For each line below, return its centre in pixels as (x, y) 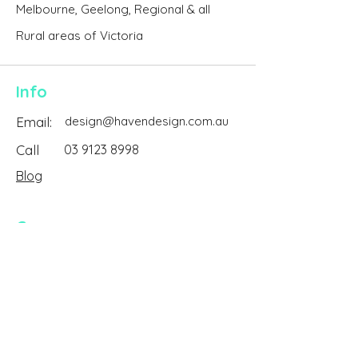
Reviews (40, 296)
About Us (43, 264)
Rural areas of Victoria (80, 35)
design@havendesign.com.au (147, 121)
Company (53, 226)
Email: (34, 121)
